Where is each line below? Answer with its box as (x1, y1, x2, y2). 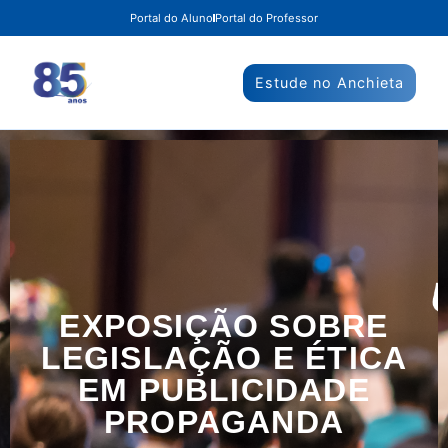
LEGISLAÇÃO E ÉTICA (40, 340, 408, 377)
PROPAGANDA (104, 404, 344, 441)
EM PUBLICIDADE (78, 372, 370, 409)
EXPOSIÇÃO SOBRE (59, 308, 389, 345)
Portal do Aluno (130, 11, 213, 25)
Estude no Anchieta (255, 73, 404, 91)
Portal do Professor (215, 11, 318, 25)
